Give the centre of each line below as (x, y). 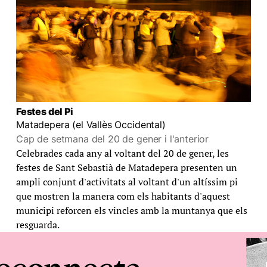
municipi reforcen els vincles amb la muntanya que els (131, 210)
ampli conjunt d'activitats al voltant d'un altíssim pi (127, 181)
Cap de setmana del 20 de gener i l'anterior (112, 139)
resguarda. (38, 224)
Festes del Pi (44, 111)
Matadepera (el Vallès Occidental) (91, 124)
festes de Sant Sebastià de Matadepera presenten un (126, 167)
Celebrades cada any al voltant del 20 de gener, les (122, 153)
